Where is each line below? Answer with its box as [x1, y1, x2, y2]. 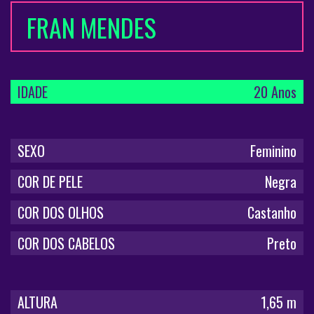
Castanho [247, 202, 296, 224]
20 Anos [254, 81, 296, 103]
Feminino [250, 140, 296, 162]
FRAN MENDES [26, 8, 156, 46]
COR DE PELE [18, 171, 83, 193]
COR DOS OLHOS [18, 202, 104, 224]
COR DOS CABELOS [18, 233, 115, 254]
